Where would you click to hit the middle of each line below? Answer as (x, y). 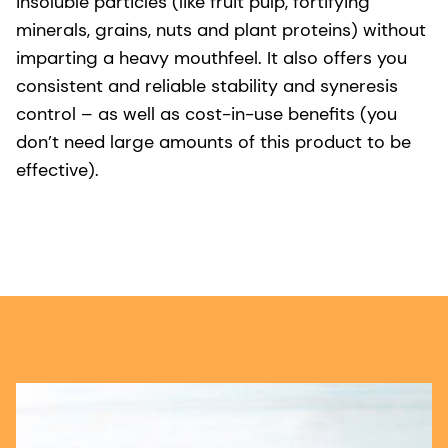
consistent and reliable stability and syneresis (207, 85)
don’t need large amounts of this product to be (213, 141)
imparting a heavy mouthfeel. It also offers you (211, 57)
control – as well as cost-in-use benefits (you (206, 113)
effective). (57, 169)
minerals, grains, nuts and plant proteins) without (221, 29)
